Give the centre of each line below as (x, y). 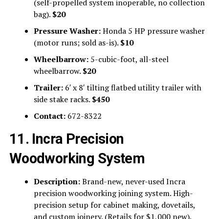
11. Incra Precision (66, 139)
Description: (57, 182)
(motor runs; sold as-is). (77, 43)
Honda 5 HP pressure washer (153, 31)
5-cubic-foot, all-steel (128, 59)
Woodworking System (77, 159)
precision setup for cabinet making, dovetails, (114, 205)
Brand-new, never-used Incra (132, 182)
